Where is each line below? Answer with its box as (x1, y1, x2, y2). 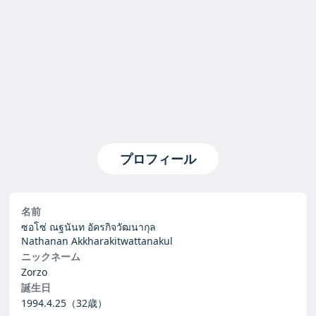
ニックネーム (21, 250, 80, 263)
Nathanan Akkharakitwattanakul (21, 234, 173, 248)
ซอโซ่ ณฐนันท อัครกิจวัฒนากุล (21, 220, 156, 233)
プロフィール (120, 150, 196, 167)
